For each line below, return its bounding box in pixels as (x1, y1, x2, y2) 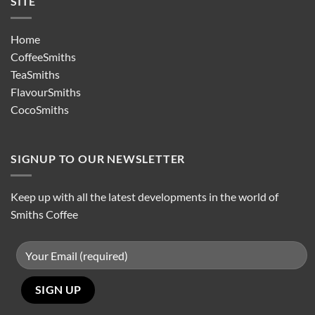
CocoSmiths (11, 103, 69, 117)
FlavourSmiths (11, 85, 81, 99)
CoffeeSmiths (11, 50, 76, 64)
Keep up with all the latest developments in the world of (11, 190, 278, 204)
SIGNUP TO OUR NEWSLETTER (11, 151, 186, 165)
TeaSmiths (11, 67, 60, 82)
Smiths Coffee (11, 207, 78, 221)
